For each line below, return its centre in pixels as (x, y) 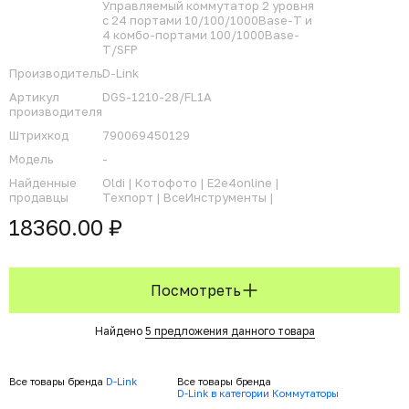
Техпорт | (133, 197)
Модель (31, 159)
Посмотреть (195, 290)
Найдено (120, 331)
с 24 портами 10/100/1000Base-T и (207, 20)
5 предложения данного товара (230, 331)
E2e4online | (243, 183)
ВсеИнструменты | (219, 197)
